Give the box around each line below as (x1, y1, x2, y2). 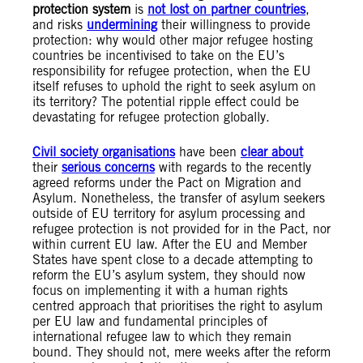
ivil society (41, 144, 98, 160)
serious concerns (62, 160, 155, 176)
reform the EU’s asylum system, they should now (32, 267, 305, 284)
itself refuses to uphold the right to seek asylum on (32, 79, 316, 95)
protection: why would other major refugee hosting (32, 32, 313, 49)
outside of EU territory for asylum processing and (32, 206, 305, 222)
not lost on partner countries (147, 2, 305, 18)
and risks (32, 17, 87, 33)
